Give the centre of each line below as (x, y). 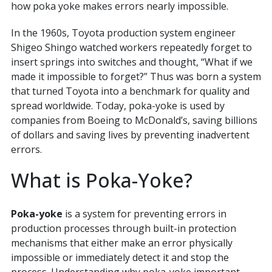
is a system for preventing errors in (144, 214)
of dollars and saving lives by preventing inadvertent (130, 135)
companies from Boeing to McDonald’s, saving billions (134, 120)
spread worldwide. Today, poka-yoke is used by (117, 106)
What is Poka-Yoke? (101, 180)
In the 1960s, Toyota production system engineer (123, 33)
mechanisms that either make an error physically (121, 243)
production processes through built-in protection (123, 228)
